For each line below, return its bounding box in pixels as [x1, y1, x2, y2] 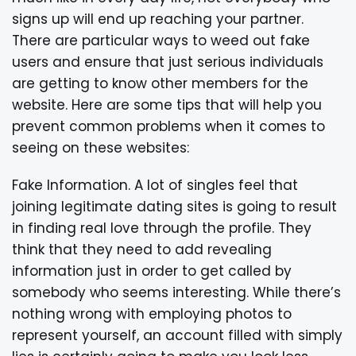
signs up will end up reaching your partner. [12, 9, 304, 29]
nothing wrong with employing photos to [12, 304, 292, 323]
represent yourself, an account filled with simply [12, 325, 342, 345]
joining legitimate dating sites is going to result [12, 196, 337, 216]
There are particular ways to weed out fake [12, 30, 310, 50]
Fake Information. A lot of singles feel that [12, 175, 298, 195]
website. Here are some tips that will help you [12, 95, 322, 114]
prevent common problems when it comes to [12, 116, 325, 136]
